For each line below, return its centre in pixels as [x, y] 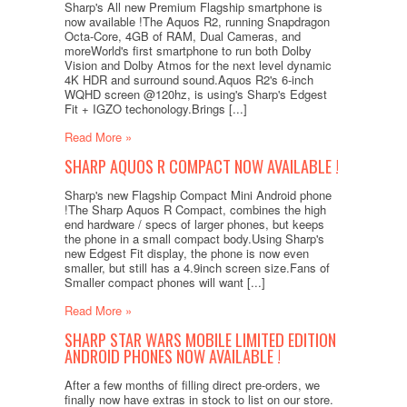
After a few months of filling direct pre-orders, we [192, 384]
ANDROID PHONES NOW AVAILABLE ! [172, 355]
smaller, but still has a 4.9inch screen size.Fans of [197, 267]
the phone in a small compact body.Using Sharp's [194, 238]
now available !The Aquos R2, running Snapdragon [197, 21]
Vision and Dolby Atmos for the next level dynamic [198, 65]
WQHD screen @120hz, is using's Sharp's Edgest [195, 94]
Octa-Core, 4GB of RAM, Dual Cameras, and [182, 35]
